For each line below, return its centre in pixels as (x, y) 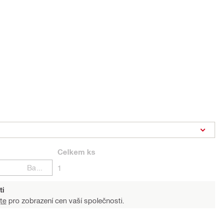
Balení (40, 167)
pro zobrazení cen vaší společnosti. (65, 200)
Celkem (71, 152)
